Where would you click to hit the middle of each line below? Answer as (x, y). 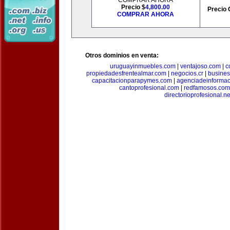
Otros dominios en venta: (122, 55)
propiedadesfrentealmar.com (126, 73)
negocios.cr (187, 73)
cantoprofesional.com (149, 88)
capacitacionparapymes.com (132, 81)
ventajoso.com (200, 66)
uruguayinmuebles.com (143, 66)
